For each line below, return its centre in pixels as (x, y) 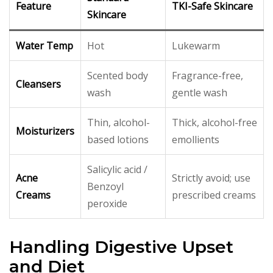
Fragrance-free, (207, 75)
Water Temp (44, 45)
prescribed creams (214, 195)
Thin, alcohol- (119, 122)
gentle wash (200, 92)
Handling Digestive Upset (121, 246)
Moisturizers (45, 131)
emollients (196, 139)
